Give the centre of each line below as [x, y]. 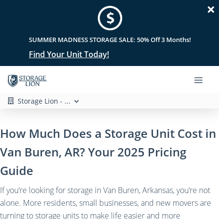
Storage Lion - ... [44, 101]
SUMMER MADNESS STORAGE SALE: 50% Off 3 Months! [110, 40]
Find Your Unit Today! [69, 54]
